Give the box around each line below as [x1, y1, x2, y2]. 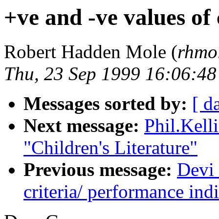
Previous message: [23, 159, 172, 180]
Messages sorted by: [23, 93, 187, 114]
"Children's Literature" [23, 137, 197, 158]
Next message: [23, 115, 139, 136]
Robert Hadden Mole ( [4, 41, 177, 63]
